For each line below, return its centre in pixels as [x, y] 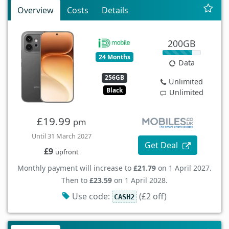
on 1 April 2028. [140, 180]
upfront [67, 152]
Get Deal [163, 145]
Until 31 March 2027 [61, 136]
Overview [36, 10]
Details [115, 10]
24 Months [114, 57]
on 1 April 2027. [184, 168]
